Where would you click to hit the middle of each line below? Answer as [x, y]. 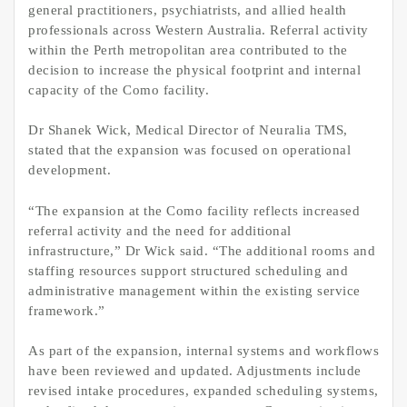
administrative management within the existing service [194, 290]
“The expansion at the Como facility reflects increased [194, 210]
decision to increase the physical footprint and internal [194, 69]
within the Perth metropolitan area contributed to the [188, 50]
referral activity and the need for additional [160, 230]
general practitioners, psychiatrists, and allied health [188, 10]
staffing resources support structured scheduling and [188, 270]
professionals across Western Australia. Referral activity [199, 30]
